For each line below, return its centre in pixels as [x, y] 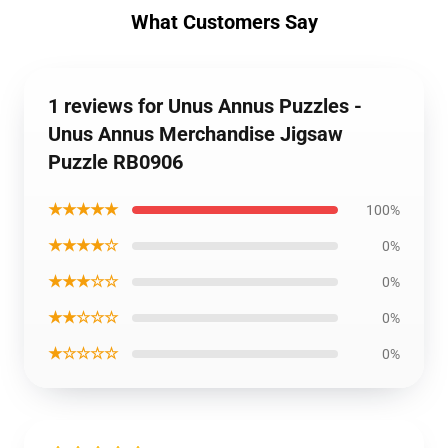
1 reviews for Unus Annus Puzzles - [205, 106]
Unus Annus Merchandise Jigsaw [195, 134]
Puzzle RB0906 [115, 162]
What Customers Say [224, 22]
